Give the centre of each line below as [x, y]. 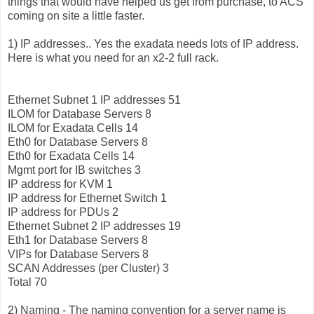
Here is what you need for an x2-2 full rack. [113, 58]
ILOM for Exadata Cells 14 [73, 128]
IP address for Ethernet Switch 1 [87, 198]
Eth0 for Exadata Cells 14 [71, 156]
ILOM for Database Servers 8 [80, 114]
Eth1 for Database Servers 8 [78, 240]
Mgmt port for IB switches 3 [74, 170]
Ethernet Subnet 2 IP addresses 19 [94, 226]
